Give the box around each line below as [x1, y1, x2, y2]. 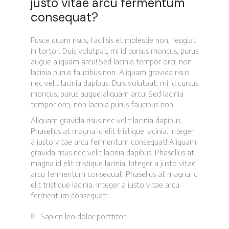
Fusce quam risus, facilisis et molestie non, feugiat [31, 35, 196, 44]
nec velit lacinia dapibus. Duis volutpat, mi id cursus [31, 78, 198, 87]
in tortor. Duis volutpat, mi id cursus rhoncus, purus [31, 45, 198, 55]
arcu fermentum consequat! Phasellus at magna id [31, 169, 198, 178]
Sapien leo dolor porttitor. [41, 211, 127, 221]
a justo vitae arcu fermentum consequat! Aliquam [31, 136, 196, 146]
